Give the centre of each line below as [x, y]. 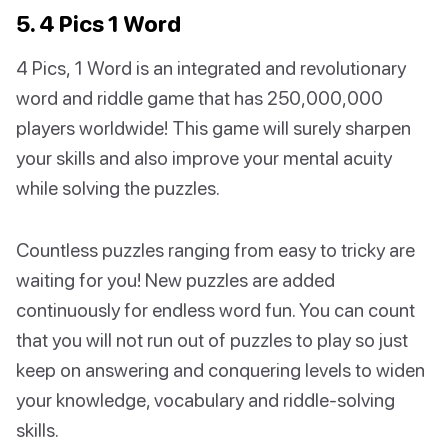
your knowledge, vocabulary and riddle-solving [205, 400]
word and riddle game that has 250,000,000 [199, 98]
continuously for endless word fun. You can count [215, 310]
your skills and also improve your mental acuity [204, 158]
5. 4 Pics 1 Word [98, 24]
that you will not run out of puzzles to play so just [212, 340]
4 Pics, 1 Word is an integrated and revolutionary [211, 68]
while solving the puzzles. [118, 188]
